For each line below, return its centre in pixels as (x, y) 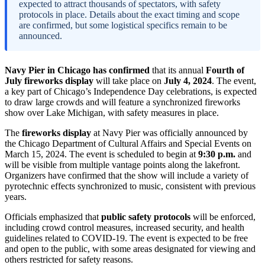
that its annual (178, 70)
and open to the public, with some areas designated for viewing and (130, 249)
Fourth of (225, 70)
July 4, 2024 (188, 81)
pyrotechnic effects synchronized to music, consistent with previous (130, 186)
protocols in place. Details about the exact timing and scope (129, 15)
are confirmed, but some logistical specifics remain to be (123, 25)
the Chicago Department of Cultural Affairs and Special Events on (128, 144)
